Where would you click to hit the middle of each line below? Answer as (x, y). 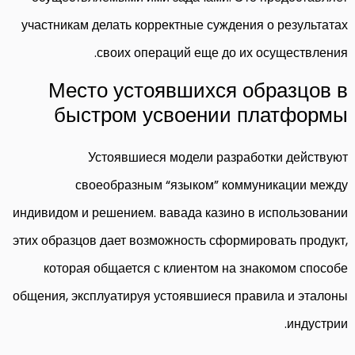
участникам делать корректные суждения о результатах (185, 25)
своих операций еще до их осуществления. (222, 52)
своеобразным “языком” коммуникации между (212, 185)
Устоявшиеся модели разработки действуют (218, 157)
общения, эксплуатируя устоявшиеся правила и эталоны (180, 296)
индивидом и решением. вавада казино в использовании (180, 212)
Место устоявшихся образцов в (198, 90)
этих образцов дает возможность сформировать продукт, (180, 240)
